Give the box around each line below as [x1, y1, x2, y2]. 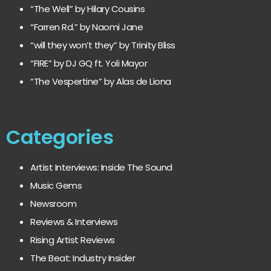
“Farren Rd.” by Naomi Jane [30, 21, 143, 34]
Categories [6, 123, 113, 151]
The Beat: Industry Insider [30, 252, 135, 265]
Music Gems [30, 179, 82, 192]
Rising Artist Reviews [30, 233, 115, 247]
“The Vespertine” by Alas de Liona [30, 75, 171, 88]
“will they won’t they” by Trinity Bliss [30, 39, 175, 52]
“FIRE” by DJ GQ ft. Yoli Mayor [30, 57, 147, 70]
